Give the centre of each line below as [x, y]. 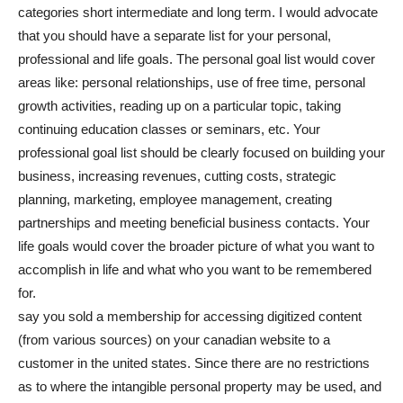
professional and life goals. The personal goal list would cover [197, 59]
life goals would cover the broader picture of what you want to [196, 246]
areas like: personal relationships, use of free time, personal [192, 82]
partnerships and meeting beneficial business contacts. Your [194, 223]
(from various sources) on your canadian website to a [174, 340]
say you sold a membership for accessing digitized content [190, 316]
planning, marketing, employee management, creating [175, 199]
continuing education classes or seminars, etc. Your [169, 129]
